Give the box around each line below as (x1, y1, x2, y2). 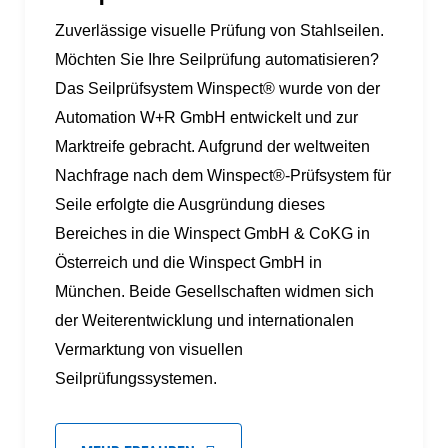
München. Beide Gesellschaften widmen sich (55, 283, 374, 300)
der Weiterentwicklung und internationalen (55, 312, 354, 329)
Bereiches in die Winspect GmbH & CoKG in (55, 225, 370, 242)
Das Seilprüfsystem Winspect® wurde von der (55, 80, 380, 97)
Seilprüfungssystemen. (55, 370, 217, 387)
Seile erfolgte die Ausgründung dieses (55, 196, 325, 213)
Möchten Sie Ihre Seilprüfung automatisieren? (55, 51, 379, 68)
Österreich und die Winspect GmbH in (55, 254, 322, 271)
